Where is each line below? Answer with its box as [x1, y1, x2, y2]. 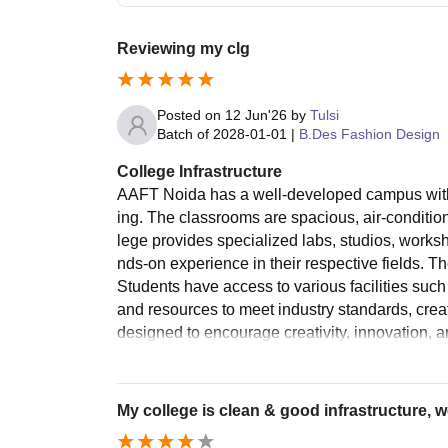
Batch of [157, 126, 209, 143]
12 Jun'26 [225, 107, 287, 124]
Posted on [157, 107, 225, 124]
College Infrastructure [117, 163, 282, 181]
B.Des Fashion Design [299, 126, 440, 143]
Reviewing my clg [117, 40, 250, 58]
